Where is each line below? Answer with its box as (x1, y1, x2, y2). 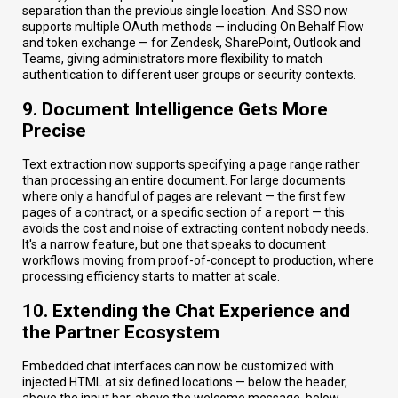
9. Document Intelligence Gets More (22, 98, 328, 120)
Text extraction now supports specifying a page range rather (22, 157, 360, 172)
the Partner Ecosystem (22, 321, 219, 343)
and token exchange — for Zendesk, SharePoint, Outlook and (22, 36, 361, 51)
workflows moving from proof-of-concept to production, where (22, 253, 374, 268)
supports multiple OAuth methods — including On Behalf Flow (22, 20, 364, 35)
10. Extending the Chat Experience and (22, 299, 350, 322)
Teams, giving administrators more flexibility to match (22, 52, 322, 67)
